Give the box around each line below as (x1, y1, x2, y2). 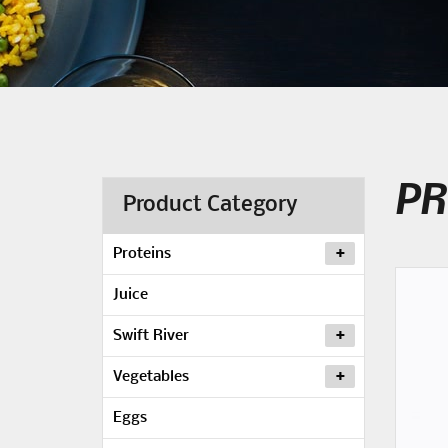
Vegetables (113, 369, 189, 385)
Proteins (113, 246, 171, 262)
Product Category (123, 194, 297, 217)
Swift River (113, 328, 189, 344)
